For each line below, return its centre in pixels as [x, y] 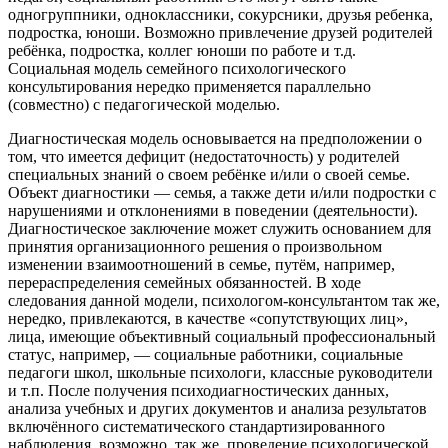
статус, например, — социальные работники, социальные [205, 355]
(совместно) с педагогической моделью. [144, 105]
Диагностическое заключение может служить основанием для [219, 229]
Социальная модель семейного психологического [177, 69]
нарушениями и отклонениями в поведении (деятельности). [213, 211]
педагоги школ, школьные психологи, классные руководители [220, 373]
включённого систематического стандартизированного [196, 427]
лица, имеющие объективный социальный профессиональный [222, 337]
